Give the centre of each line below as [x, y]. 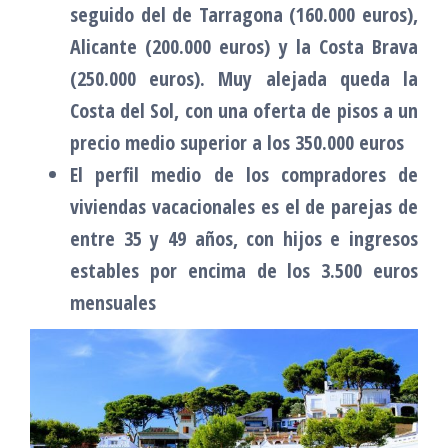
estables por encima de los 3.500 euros [244, 270]
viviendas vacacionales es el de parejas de [244, 206]
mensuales [113, 302]
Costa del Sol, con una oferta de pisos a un [244, 110]
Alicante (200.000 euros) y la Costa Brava [244, 46]
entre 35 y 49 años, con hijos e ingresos [244, 238]
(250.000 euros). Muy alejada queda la [244, 78]
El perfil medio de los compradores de [244, 174]
